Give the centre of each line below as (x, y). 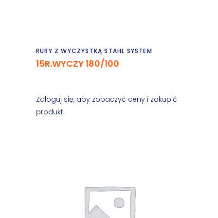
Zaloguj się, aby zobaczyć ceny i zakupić (107, 99)
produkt (50, 112)
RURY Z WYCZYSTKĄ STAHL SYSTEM (94, 51)
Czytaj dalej (110, 46)
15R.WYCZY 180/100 (78, 64)
